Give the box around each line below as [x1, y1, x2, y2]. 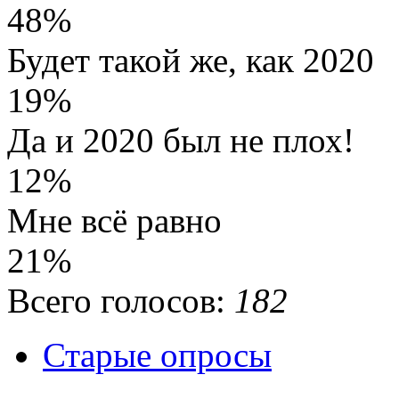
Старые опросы [43, 336, 272, 375]
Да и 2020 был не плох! [7, 121, 354, 160]
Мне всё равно [7, 201, 222, 240]
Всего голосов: [7, 281, 234, 321]
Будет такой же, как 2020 [7, 41, 374, 80]
